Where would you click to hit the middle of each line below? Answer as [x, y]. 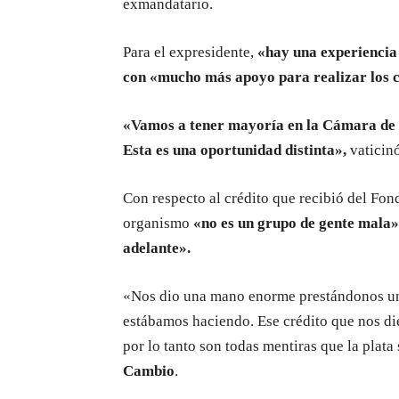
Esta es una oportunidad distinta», [235, 150]
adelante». [157, 248]
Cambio [149, 370]
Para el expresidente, [188, 52]
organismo [158, 223]
